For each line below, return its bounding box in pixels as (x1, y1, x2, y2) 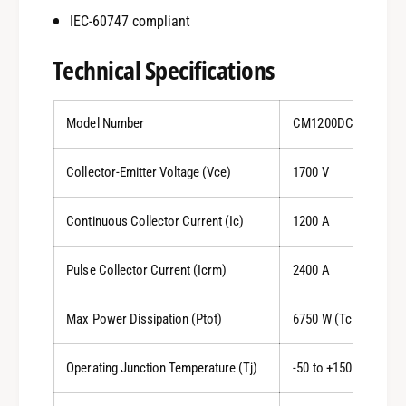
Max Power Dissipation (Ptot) (66, 310, 222, 327)
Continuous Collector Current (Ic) (66, 212, 244, 229)
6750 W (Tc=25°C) (293, 310, 389, 327)
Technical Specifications (52, 52, 275, 87)
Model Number (66, 114, 144, 131)
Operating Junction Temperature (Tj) (66, 359, 257, 376)
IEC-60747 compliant (70, 12, 191, 30)
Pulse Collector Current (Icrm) (66, 261, 227, 278)
